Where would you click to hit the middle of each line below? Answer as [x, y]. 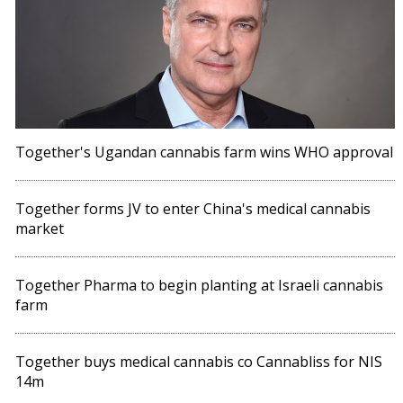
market [40, 229]
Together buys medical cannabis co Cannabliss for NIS [199, 362]
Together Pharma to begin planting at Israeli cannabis [200, 286]
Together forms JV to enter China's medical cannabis [193, 209]
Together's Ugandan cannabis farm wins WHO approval [205, 152]
